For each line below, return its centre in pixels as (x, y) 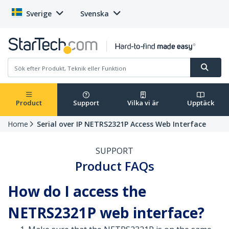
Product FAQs (114, 166)
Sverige (39, 14)
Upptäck (200, 103)
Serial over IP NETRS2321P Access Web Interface (121, 124)
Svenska (95, 14)
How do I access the (77, 191)
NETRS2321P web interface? (106, 213)
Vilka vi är (143, 103)
